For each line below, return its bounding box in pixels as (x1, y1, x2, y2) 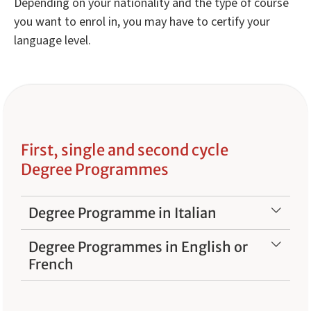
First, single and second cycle (21, 140, 228, 160)
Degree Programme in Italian (28, 204, 217, 222)
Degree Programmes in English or (28, 237, 249, 255)
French (28, 255, 74, 273)
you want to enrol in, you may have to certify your (14, 12, 270, 31)
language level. (14, 31, 91, 49)
